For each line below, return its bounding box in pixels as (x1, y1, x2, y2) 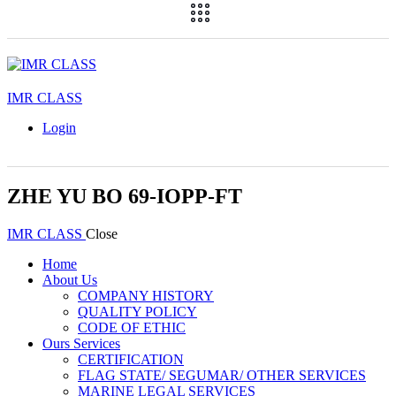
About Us (42, 272, 97, 287)
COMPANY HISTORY (78, 288, 214, 303)
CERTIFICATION (78, 352, 184, 367)
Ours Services (42, 336, 120, 351)
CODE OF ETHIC (78, 320, 186, 335)
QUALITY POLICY (78, 304, 197, 319)
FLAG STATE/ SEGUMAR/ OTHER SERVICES (78, 368, 366, 383)
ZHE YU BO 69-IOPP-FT (7, 185, 242, 208)
